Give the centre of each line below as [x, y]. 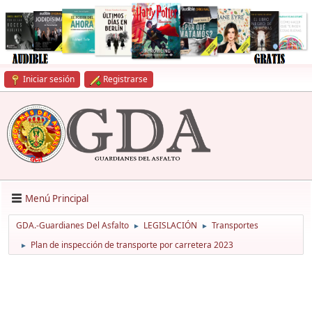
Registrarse [125, 79]
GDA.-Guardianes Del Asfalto [72, 226]
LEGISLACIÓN [170, 226]
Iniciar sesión [49, 79]
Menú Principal [57, 198]
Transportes [235, 226]
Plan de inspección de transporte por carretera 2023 [132, 245]
